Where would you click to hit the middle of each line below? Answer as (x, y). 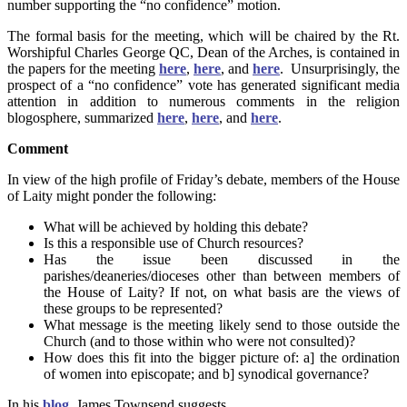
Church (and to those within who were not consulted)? (199, 341)
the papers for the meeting (83, 68)
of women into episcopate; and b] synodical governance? (206, 373)
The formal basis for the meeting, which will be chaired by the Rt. (203, 35)
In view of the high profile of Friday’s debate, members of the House (203, 179)
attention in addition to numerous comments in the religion (203, 101)
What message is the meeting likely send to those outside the (222, 324)
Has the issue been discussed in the (222, 259)
